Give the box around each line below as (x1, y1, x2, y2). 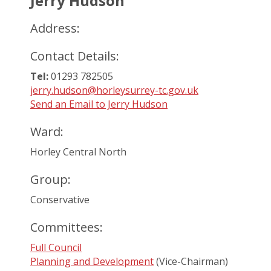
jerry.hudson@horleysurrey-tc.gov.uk (30, 83, 198, 97)
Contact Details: (30, 48, 119, 64)
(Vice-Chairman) (154, 255, 228, 268)
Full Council (30, 241, 82, 254)
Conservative (30, 193, 90, 206)
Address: (30, 20, 80, 36)
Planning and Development (30, 255, 154, 268)
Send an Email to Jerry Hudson (30, 97, 168, 111)
